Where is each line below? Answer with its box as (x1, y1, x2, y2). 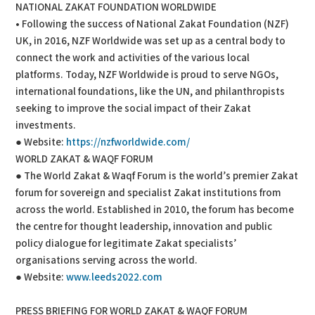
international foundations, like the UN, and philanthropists (15, 84, 285, 98)
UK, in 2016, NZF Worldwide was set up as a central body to (15, 34, 286, 48)
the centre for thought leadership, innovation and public (15, 219, 273, 233)
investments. (15, 118, 77, 132)
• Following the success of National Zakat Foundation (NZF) (15, 17, 290, 31)
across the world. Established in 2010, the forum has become (15, 202, 295, 217)
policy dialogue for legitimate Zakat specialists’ (15, 236, 237, 250)
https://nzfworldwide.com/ (66, 135, 191, 149)
